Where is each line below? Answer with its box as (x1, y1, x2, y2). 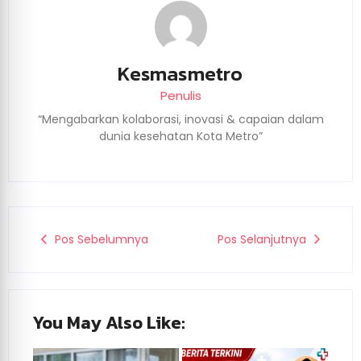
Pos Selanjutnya (218, 230, 306, 247)
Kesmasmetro (118, 58, 243, 89)
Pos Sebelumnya (55, 230, 148, 247)
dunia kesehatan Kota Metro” (98, 128, 263, 145)
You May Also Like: (33, 309, 185, 336)
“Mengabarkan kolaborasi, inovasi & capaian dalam (37, 111, 324, 128)
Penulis (160, 87, 201, 105)
